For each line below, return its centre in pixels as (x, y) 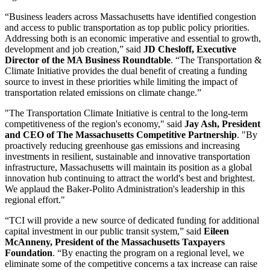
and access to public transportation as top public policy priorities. (127, 27)
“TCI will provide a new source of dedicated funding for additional (132, 220)
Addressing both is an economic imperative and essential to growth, (133, 38)
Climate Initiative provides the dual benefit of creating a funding (126, 71)
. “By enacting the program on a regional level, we (148, 253)
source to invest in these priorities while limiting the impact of (121, 81)
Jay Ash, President (222, 124)
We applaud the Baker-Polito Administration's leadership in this (125, 189)
